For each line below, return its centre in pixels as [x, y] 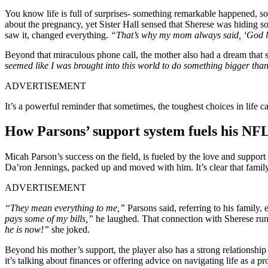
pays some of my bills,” [49, 219]
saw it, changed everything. [58, 35]
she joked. [69, 230]
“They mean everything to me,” [65, 208]
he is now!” [27, 230]
